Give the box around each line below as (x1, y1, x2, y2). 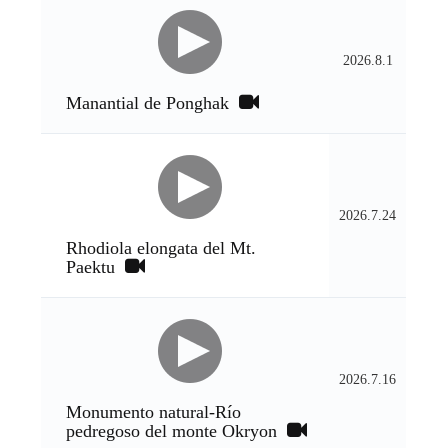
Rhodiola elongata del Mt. (66, 238, 257, 258)
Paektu (66, 257, 126, 277)
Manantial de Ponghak (66, 93, 240, 113)
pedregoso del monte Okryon (66, 421, 288, 441)
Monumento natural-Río (66, 402, 242, 422)
